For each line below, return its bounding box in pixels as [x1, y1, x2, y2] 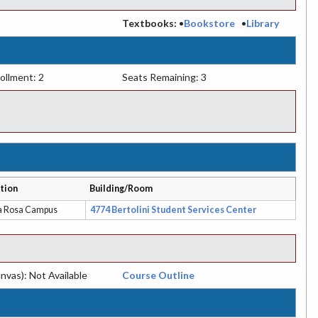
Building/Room [89, 182, 153, 194]
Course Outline [121, 269, 194, 282]
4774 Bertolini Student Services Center [90, 204, 256, 215]
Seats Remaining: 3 [121, 70, 207, 83]
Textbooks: [121, 16, 177, 29]
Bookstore [183, 16, 235, 29]
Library [246, 16, 279, 29]
